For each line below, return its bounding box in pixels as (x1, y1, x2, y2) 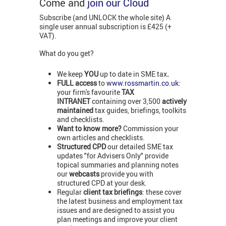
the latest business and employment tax (57, 196, 183, 206)
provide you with (101, 168, 153, 179)
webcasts (69, 168, 101, 179)
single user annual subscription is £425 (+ (39, 22, 172, 32)
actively (162, 96, 187, 106)
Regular (57, 187, 83, 197)
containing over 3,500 (92, 96, 162, 106)
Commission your (123, 123, 179, 133)
